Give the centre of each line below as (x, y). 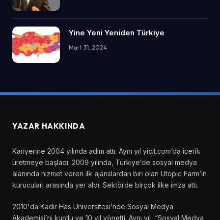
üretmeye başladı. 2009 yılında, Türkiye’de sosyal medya (105, 163)
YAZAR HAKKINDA (49, 126)
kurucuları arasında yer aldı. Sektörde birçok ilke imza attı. (105, 185)
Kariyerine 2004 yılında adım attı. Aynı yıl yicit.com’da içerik (106, 151)
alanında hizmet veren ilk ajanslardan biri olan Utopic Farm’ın (110, 174)
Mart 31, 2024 (88, 47)
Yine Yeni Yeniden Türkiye (117, 32)
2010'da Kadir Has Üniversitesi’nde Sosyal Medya (93, 207)
